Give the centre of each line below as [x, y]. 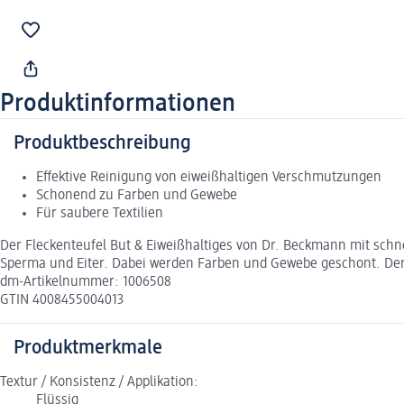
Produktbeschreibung [102, 144]
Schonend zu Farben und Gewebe [137, 196]
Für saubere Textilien [100, 214]
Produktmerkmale [88, 349]
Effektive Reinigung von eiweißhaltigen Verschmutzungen [209, 178]
